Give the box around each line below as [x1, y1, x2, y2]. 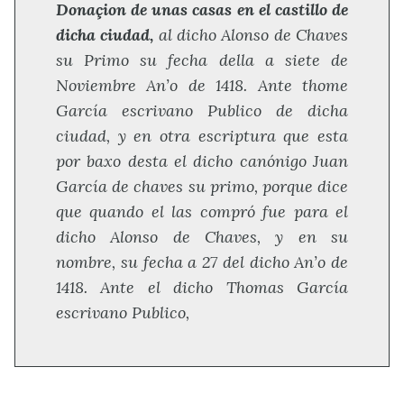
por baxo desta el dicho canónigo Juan [56, 151, 348, 172]
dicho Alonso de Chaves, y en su [56, 226, 348, 248]
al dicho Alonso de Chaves [153, 24, 349, 46]
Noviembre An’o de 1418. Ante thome [56, 75, 348, 96]
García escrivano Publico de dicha [56, 100, 348, 122]
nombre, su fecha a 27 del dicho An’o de [56, 252, 348, 273]
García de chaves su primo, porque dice [56, 176, 348, 197]
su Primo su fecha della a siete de [56, 50, 348, 71]
